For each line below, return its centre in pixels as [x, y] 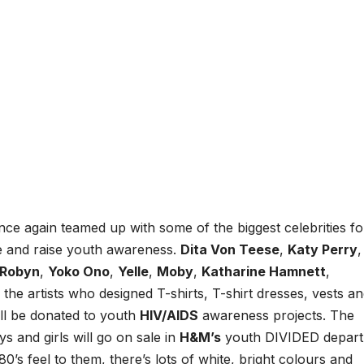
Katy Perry [323, 250]
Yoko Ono [79, 272]
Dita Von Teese [230, 250]
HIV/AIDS [169, 316]
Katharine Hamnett [264, 272]
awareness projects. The [276, 316]
